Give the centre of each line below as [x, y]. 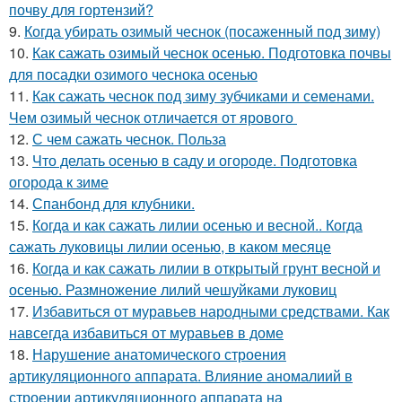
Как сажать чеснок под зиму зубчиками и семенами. [203, 96]
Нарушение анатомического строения [159, 354]
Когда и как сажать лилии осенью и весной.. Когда [197, 225]
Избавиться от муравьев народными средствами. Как [211, 311]
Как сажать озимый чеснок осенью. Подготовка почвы [212, 53]
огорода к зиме [59, 182]
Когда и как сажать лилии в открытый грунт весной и [206, 268]
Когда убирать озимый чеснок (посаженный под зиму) [202, 31]
